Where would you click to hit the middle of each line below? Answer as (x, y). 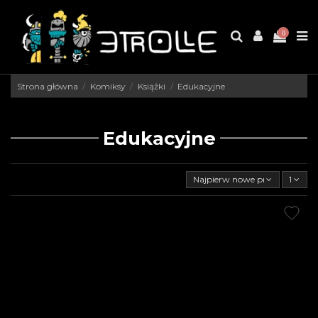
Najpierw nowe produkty (245, 180)
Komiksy (108, 86)
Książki (151, 86)
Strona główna (47, 86)
